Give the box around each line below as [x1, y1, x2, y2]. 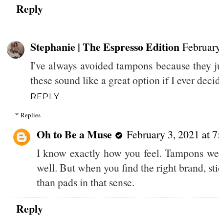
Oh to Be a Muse [36, 127, 112, 142]
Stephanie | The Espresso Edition [30, 39, 179, 54]
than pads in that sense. [36, 175, 134, 190]
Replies [20, 110, 41, 120]
